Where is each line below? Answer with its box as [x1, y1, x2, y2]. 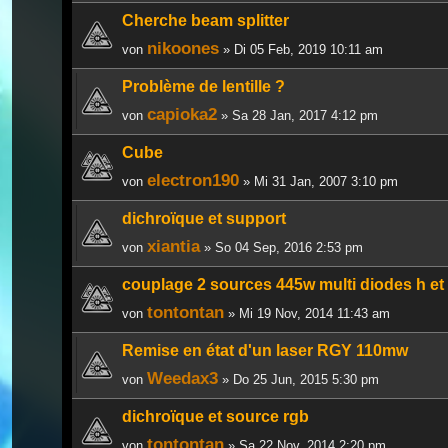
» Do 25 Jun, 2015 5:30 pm [218, 371, 379, 387]
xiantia [147, 235, 200, 256]
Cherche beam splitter [122, 11, 289, 29]
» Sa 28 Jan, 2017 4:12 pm [217, 107, 378, 123]
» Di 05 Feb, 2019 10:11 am [219, 41, 383, 57]
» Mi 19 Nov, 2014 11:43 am [224, 305, 390, 321]
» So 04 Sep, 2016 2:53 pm [200, 239, 363, 255]
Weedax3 [147, 367, 218, 388]
